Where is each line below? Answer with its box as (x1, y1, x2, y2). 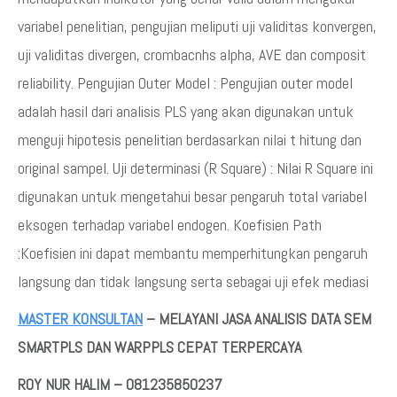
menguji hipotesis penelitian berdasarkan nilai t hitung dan (18, 128, 362, 150)
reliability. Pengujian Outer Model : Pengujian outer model (18, 72, 353, 93)
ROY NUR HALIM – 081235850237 (18, 373, 222, 394)
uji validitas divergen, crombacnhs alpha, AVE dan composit (18, 43, 366, 65)
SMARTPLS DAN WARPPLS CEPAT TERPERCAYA (18, 336, 301, 357)
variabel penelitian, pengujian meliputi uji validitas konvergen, (18, 15, 377, 36)
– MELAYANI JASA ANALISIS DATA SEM (143, 307, 371, 329)
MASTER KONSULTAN (18, 307, 143, 329)
